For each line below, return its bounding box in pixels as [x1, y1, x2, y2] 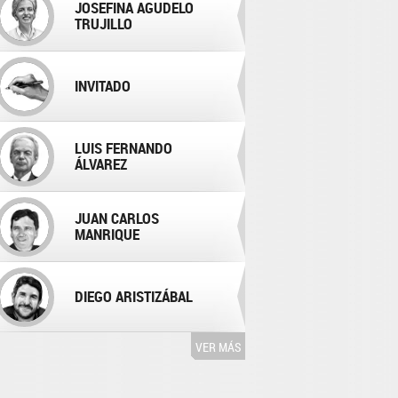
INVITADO [75, 76, 131, 96]
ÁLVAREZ [75, 154, 127, 174]
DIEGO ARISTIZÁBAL [75, 286, 193, 306]
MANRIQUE [75, 224, 139, 244]
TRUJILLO [75, 13, 132, 34]
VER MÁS [195, 338, 241, 355]
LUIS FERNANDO [75, 138, 172, 158]
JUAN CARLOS [75, 208, 159, 228]
